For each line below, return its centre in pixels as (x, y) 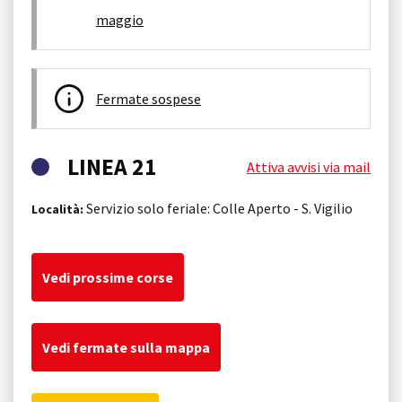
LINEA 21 (112, 166)
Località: (57, 209)
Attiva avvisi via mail (309, 166)
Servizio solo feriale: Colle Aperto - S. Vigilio (218, 208)
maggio (120, 19)
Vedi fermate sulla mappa (126, 347)
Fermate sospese (149, 98)
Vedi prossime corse (108, 277)
